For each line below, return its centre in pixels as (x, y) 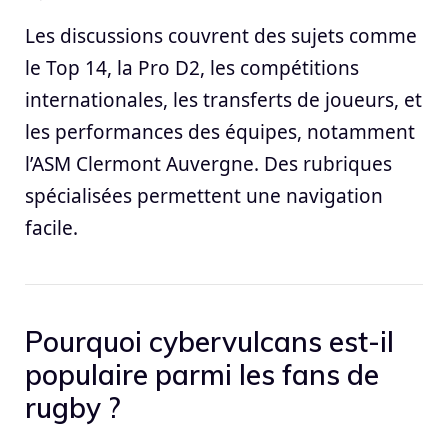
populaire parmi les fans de (202, 375)
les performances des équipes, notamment (220, 132)
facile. (51, 228)
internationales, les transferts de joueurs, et (223, 100)
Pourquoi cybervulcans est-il (209, 342)
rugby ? (72, 408)
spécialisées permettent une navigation (204, 196)
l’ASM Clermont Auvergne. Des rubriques (208, 164)
